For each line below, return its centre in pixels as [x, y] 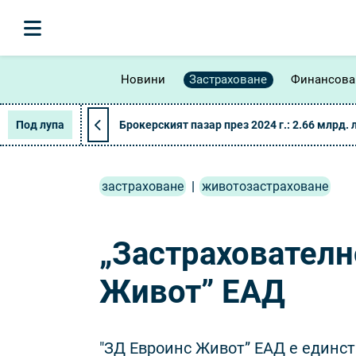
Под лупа [40, 125]
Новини [143, 79]
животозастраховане [265, 186]
